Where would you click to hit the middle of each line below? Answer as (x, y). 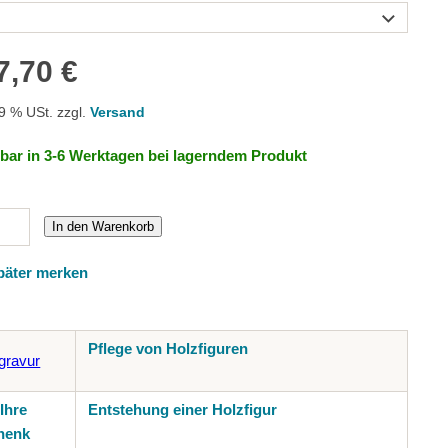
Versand (118, 113)
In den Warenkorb (103, 226)
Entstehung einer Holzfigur (182, 409)
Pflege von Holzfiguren (167, 348)
